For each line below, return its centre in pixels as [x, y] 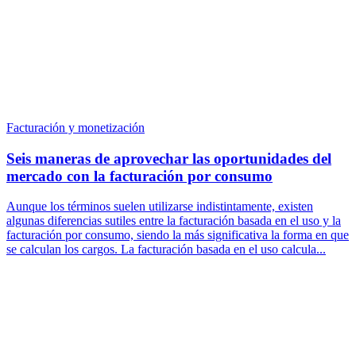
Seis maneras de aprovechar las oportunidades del [169, 158]
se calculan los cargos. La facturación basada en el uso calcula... [166, 250]
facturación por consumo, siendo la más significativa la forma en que [178, 235]
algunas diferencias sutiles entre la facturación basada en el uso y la [174, 221]
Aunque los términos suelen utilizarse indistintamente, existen [160, 207]
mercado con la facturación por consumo [139, 176]
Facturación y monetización [75, 127]
